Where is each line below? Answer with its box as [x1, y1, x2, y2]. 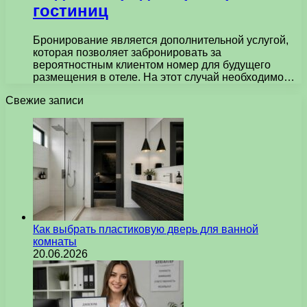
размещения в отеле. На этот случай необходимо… [33, 71, 295, 83]
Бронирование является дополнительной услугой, [33, 34, 288, 46]
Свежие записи [5, 94, 84, 106]
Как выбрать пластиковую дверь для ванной [33, 223, 258, 235]
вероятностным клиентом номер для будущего [33, 58, 271, 71]
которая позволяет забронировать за [33, 46, 221, 58]
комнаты [33, 235, 77, 247]
